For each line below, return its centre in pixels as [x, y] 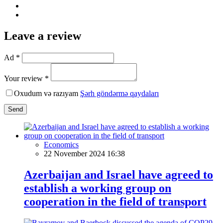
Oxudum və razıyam [47, 93]
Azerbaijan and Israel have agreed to [118, 174]
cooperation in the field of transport [115, 201]
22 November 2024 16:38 [84, 153]
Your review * [26, 78]
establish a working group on [98, 188]
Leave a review [43, 36]
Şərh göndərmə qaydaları [119, 93]
